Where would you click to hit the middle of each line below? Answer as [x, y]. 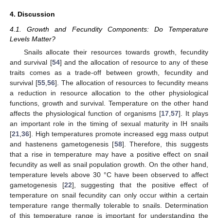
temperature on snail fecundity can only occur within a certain [109, 195]
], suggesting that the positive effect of [140, 185]
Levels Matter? [33, 39]
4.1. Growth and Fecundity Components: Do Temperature [109, 29]
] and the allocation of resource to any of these [134, 63]
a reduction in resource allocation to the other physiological [109, 93]
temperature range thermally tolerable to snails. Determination [109, 206]
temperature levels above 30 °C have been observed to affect [109, 175]
